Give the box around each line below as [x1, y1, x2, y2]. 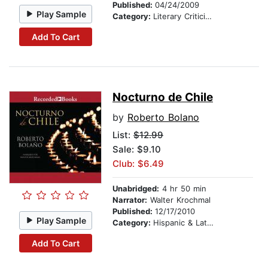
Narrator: [112, 195, 147, 205]
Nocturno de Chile [112, 90, 213, 105]
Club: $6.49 [112, 158, 164, 170]
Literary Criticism [153, 11, 205, 22]
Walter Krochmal [147, 195, 211, 205]
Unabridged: [112, 184, 159, 194]
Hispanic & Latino [153, 218, 207, 228]
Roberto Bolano [127, 111, 199, 124]
